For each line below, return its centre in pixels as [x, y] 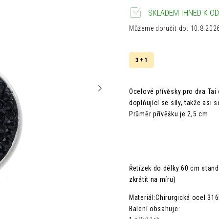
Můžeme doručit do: [159, 28]
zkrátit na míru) [153, 179]
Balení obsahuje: [155, 209]
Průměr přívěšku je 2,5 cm [169, 114]
